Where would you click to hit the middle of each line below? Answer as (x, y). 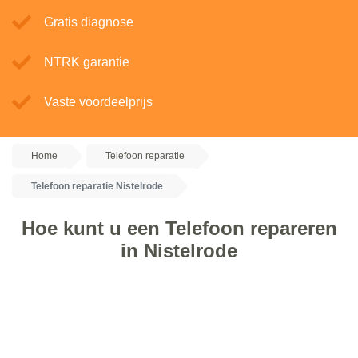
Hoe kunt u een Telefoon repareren (179, 228)
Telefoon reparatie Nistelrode (97, 186)
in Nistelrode (179, 251)
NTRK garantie (87, 62)
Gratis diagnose (89, 22)
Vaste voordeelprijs (98, 102)
